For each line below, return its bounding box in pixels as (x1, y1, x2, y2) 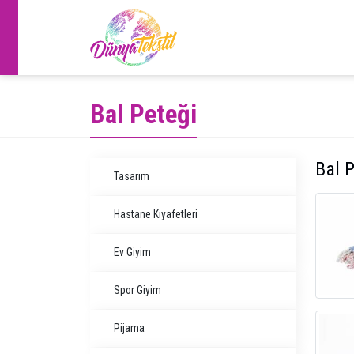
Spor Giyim (114, 284, 161, 296)
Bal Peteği (90, 99, 197, 130)
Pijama (114, 322, 145, 334)
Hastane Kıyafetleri (114, 208, 198, 220)
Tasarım (114, 170, 149, 183)
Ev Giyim (114, 246, 151, 258)
